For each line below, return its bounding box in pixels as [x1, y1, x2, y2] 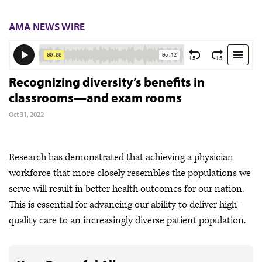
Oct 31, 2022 [9, 110, 44, 119]
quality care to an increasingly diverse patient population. [9, 214, 246, 227]
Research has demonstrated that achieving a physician [9, 151, 233, 164]
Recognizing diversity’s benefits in [9, 74, 205, 90]
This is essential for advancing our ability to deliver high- [9, 198, 240, 211]
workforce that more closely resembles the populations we [9, 167, 251, 180]
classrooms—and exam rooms [9, 89, 182, 106]
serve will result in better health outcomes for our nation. [9, 182, 244, 195]
